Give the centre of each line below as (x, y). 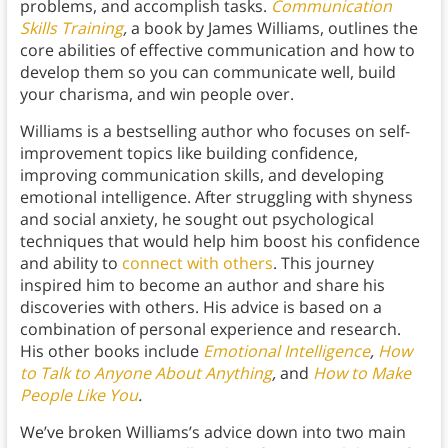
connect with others (197, 263)
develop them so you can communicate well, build (207, 72)
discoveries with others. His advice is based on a (200, 307)
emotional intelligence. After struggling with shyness (216, 197)
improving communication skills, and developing (201, 175)
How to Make (361, 373)
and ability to (70, 263)
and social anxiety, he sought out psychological (196, 219)
